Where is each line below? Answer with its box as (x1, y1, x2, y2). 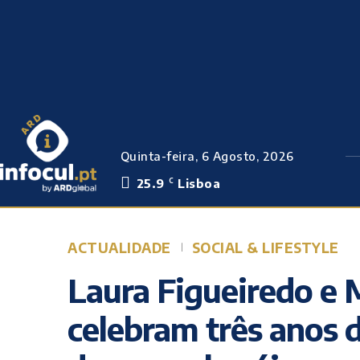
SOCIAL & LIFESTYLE (191, 239, 339, 256)
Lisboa (178, 176, 221, 190)
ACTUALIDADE (67, 239, 171, 256)
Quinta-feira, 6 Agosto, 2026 (120, 149, 294, 163)
